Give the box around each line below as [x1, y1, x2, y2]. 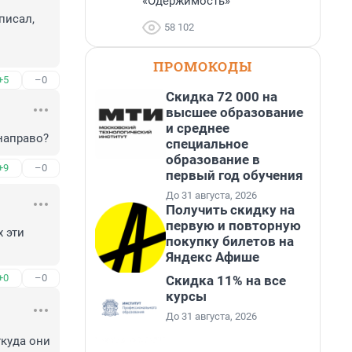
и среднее [166, 120, 229, 136]
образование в [166, 152, 260, 167]
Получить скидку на [166, 202, 295, 218]
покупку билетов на [166, 233, 294, 249]
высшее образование [166, 104, 303, 120]
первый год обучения [166, 167, 303, 183]
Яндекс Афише [166, 249, 259, 265]
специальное [166, 136, 248, 152]
